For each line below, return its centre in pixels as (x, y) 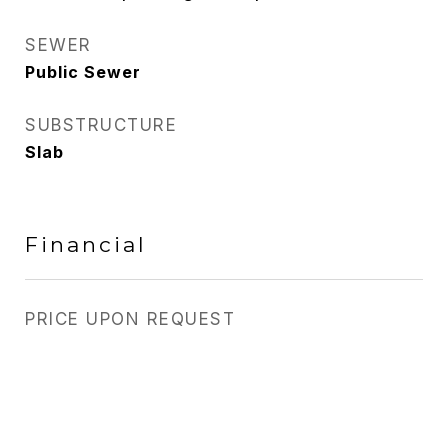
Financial (86, 244)
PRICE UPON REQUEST (130, 319)
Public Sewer (83, 72)
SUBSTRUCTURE (101, 125)
